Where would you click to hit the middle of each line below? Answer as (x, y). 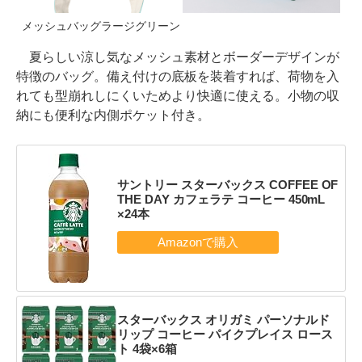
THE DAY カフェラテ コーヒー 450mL (221, 200)
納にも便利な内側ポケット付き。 (113, 115)
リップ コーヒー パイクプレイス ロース (225, 334)
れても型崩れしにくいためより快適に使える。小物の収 (178, 95)
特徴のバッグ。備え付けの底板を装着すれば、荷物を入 (178, 76)
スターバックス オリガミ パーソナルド (223, 319)
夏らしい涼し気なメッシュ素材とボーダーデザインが (178, 57)
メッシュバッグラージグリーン (101, 25)
